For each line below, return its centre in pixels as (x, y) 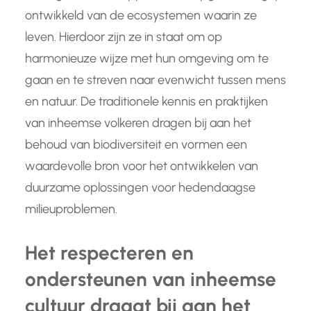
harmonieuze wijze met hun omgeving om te (147, 59)
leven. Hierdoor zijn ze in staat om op (124, 37)
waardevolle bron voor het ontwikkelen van (142, 166)
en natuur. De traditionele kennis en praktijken (146, 102)
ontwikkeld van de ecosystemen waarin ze (141, 16)
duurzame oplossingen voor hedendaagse (140, 188)
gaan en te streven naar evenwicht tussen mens (155, 80)
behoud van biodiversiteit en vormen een (136, 145)
